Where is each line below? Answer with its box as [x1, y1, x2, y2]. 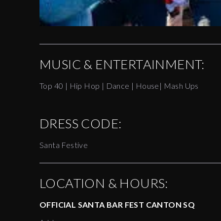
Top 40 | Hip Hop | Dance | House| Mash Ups [39, 81, 199, 91]
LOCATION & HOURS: [39, 175, 168, 191]
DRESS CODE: [39, 115, 122, 132]
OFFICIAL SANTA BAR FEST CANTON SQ [39, 200, 195, 210]
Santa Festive [39, 140, 88, 150]
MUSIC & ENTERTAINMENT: [39, 56, 205, 73]
